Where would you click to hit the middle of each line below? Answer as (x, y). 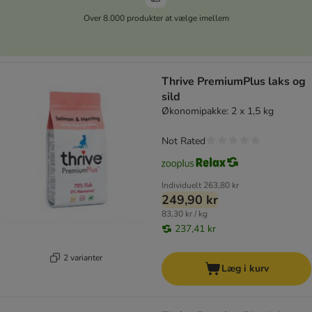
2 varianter (83, 257)
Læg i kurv (245, 269)
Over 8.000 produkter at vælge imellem (156, 18)
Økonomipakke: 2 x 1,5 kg (218, 111)
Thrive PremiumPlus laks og (234, 82)
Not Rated (184, 141)
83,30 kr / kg (185, 214)
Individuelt (181, 186)
